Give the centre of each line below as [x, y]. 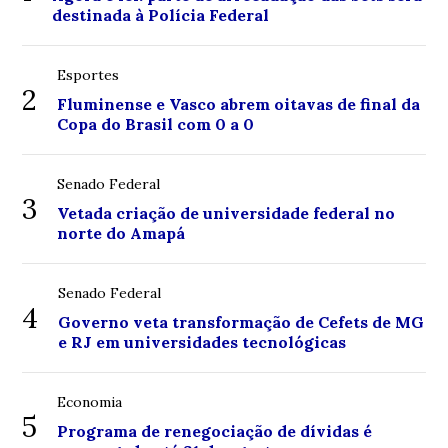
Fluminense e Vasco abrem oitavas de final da [239, 104]
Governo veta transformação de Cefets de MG [241, 322]
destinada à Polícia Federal [161, 15]
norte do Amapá [121, 233]
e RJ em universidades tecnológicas [202, 342]
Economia [90, 402]
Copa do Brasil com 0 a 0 [156, 124]
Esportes [88, 75]
